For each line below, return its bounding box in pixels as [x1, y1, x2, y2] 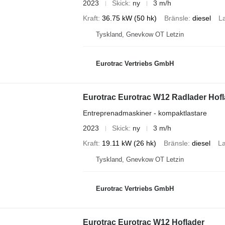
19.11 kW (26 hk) [101, 139, 156, 147]
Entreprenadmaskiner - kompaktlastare [82, 109, 207, 117]
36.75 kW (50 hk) [101, 14, 157, 22]
